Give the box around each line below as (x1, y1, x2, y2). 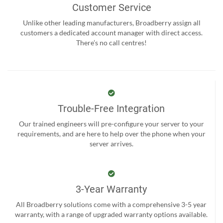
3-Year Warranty (76, 183, 147, 196)
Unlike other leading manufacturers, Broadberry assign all (22, 18, 201, 27)
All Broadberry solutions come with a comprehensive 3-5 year (16, 200, 207, 209)
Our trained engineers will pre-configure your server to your (18, 119, 204, 128)
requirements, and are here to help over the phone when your (17, 129, 206, 138)
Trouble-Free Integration (58, 103, 165, 115)
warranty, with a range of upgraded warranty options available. (15, 210, 208, 219)
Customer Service (72, 1, 151, 14)
